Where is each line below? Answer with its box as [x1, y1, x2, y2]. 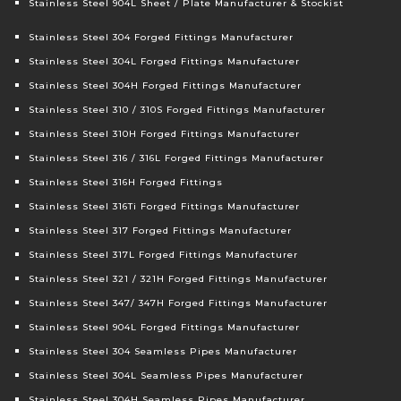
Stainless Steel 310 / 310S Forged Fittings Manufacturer [29, 104, 327, 116]
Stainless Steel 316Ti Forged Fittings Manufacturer [29, 200, 301, 213]
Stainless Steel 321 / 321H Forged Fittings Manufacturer [29, 273, 328, 286]
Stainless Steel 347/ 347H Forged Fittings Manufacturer [29, 297, 328, 310]
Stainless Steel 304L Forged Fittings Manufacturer [29, 55, 301, 68]
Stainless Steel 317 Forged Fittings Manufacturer [29, 225, 293, 237]
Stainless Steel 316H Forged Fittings [29, 176, 224, 189]
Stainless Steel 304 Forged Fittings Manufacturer [29, 31, 294, 44]
